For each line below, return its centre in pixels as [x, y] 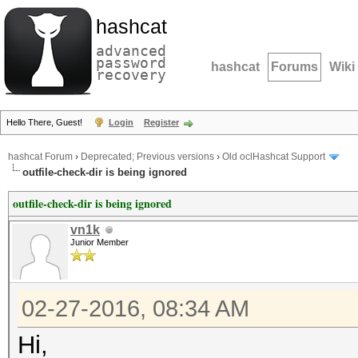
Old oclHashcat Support [274, 157]
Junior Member [99, 242]
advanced [131, 51]
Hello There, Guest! [46, 122]
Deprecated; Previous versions [147, 157]
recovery [131, 75]
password [131, 63]
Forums [294, 67]
